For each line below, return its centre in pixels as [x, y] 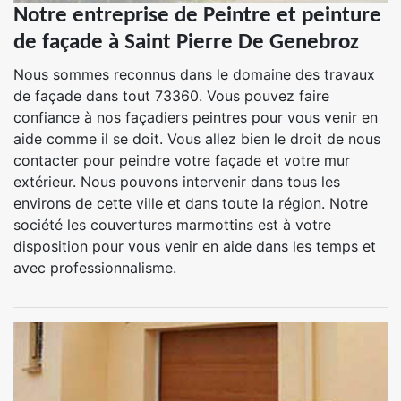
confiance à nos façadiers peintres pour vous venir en [196, 117]
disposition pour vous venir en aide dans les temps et [195, 246]
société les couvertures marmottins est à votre [172, 225]
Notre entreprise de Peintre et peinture [197, 16]
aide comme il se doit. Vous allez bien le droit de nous [197, 139]
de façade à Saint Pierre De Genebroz [186, 43]
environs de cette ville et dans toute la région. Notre [191, 203]
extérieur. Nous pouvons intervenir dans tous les [177, 182]
